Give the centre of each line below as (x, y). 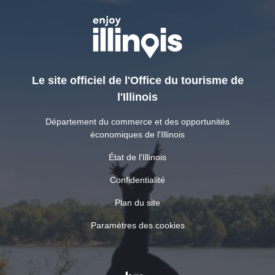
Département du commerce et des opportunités (137, 121)
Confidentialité (137, 180)
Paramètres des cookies (137, 225)
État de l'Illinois (137, 157)
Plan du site (137, 202)
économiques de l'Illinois (137, 134)
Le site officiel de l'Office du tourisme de (137, 80)
